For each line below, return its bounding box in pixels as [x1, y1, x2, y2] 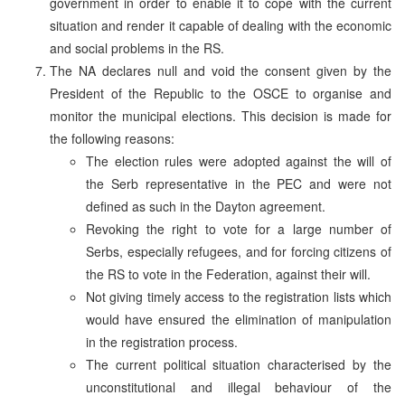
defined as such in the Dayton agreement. [86, 196, 325, 215]
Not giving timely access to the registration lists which [86, 287, 391, 306]
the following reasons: [50, 128, 174, 147]
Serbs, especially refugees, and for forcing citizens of [86, 241, 391, 260]
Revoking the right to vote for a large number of [86, 219, 391, 238]
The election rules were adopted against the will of [86, 151, 391, 170]
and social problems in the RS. [50, 38, 224, 57]
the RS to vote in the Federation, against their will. [86, 264, 371, 283]
